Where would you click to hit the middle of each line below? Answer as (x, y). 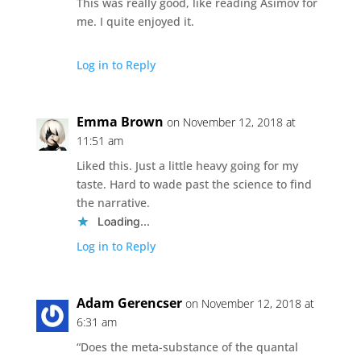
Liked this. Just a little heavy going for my (187, 165)
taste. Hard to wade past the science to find (194, 184)
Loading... (123, 221)
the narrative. (113, 202)
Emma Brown (120, 121)
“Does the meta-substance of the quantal (187, 346)
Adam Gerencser (129, 303)
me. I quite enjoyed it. (135, 21)
